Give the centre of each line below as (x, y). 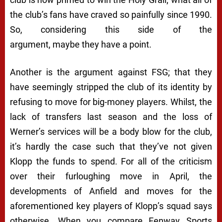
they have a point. (117, 45)
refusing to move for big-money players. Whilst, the (111, 102)
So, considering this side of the (111, 30)
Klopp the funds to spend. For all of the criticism (111, 162)
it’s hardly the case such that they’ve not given (111, 147)
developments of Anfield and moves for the (111, 191)
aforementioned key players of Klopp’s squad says (111, 206)
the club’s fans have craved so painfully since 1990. (111, 15)
